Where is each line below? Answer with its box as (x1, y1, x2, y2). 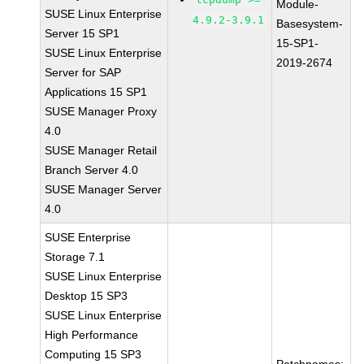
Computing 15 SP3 (45, 348, 142, 361)
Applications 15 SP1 (45, 85, 148, 98)
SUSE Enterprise (45, 231, 132, 244)
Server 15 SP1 (45, 27, 120, 40)
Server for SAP (45, 66, 122, 79)
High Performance (45, 328, 139, 341)
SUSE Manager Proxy (45, 105, 158, 118)
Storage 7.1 (45, 250, 106, 263)
